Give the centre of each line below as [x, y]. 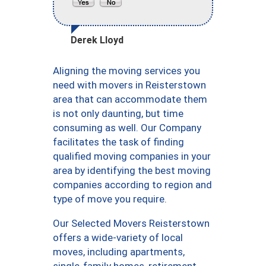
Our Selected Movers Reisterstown [131, 224]
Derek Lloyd [97, 40]
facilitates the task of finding [118, 142]
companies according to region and [132, 185]
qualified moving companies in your [132, 156]
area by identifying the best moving [132, 171]
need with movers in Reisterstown [129, 85]
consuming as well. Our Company [127, 128]
